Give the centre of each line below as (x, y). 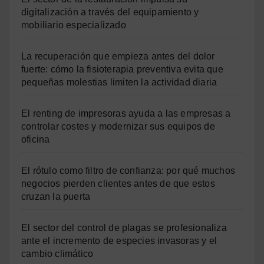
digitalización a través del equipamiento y (110, 12)
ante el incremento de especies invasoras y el (119, 241)
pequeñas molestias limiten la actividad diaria (119, 82)
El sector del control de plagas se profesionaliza (124, 228)
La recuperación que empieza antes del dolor (118, 57)
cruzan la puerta (56, 197)
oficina (36, 140)
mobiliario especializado (74, 25)
